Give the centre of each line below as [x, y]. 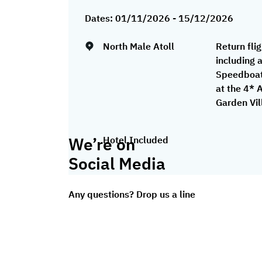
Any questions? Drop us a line [132, 194]
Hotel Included [136, 139]
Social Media [117, 163]
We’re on [102, 144]
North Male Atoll [139, 46]
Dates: [100, 18]
